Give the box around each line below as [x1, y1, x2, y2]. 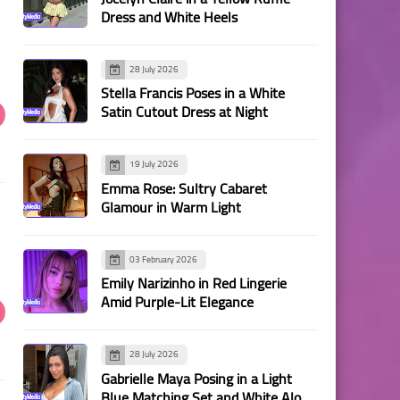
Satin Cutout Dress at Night [101, 98, 268, 125]
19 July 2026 [129, 155, 179, 172]
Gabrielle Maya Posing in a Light [101, 364, 292, 392]
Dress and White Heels [101, 3, 237, 30]
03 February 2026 [129, 250, 197, 268]
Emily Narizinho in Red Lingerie [101, 270, 287, 296]
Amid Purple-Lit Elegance [101, 288, 254, 315]
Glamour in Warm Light [101, 193, 241, 221]
